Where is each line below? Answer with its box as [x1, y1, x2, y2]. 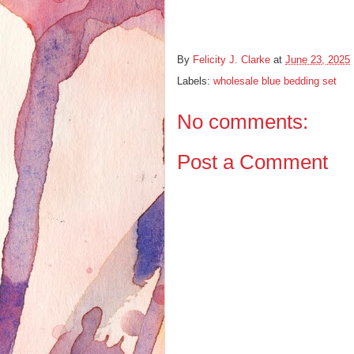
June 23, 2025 [285, 54, 350, 66]
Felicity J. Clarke [193, 54, 270, 66]
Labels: [177, 75, 213, 88]
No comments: [177, 110, 308, 134]
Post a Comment [177, 149, 328, 174]
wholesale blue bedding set [213, 75, 337, 88]
